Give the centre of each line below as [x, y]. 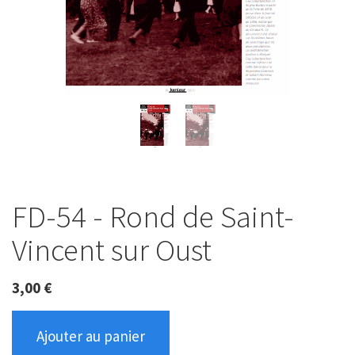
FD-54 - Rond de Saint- [153, 217]
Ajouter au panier [91, 336]
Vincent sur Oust [112, 250]
